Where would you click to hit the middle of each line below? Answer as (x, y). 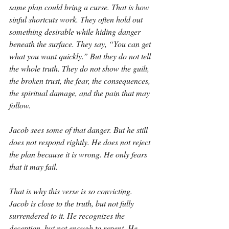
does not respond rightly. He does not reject (81, 142)
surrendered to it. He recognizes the (68, 215)
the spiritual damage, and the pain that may (81, 93)
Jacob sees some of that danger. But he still (79, 130)
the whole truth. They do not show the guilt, (80, 68)
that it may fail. (33, 166)
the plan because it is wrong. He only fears (79, 154)
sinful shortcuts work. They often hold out (77, 19)
